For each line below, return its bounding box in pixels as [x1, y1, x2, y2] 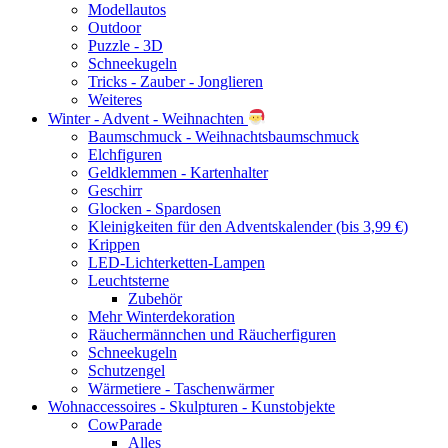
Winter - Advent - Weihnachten [48, 109, 248, 127]
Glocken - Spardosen [88, 199, 221, 217]
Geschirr [88, 181, 142, 199]
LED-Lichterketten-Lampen [88, 253, 265, 271]
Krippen [88, 235, 140, 253]
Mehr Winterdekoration [88, 307, 235, 325]
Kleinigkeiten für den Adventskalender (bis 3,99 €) [88, 217, 408, 235]
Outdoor [88, 19, 141, 37]
